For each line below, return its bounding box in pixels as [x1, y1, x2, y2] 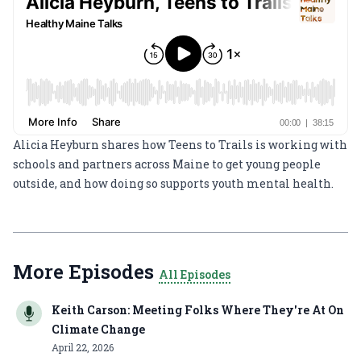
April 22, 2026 [52, 341, 114, 354]
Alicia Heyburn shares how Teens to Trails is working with [13, 137, 347, 152]
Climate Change [52, 322, 145, 337]
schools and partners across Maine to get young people [13, 156, 321, 172]
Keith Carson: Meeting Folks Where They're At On [52, 302, 344, 317]
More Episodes [13, 259, 159, 284]
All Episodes [159, 267, 230, 282]
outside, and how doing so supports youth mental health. [13, 176, 334, 191]
